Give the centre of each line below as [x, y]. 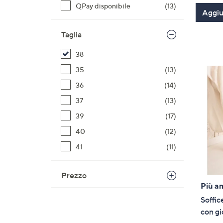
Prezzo [74, 175]
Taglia [71, 34]
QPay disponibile [103, 6]
